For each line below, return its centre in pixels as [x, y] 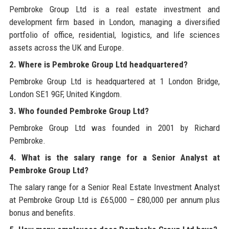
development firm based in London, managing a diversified [114, 22]
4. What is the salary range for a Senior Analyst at [114, 157]
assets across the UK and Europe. [66, 47]
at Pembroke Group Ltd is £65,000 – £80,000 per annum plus [114, 200]
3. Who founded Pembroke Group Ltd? [79, 111]
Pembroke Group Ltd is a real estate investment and [114, 9]
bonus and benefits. [42, 212]
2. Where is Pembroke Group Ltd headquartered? [98, 64]
